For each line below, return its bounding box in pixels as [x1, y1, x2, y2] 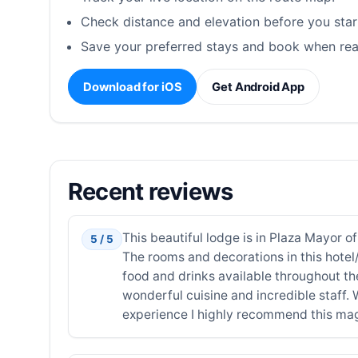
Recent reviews [67, 177, 233, 205]
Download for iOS [82, 79, 182, 94]
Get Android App [212, 79, 305, 94]
